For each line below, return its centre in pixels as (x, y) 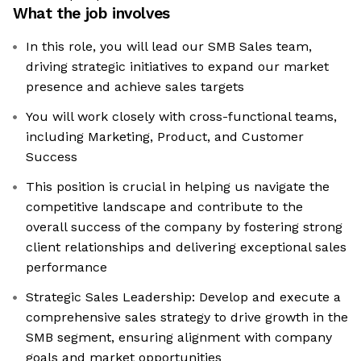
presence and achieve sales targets (135, 87)
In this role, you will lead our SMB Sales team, (169, 47)
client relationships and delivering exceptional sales (186, 247)
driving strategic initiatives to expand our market (177, 67)
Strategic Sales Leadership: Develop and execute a (183, 297)
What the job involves (91, 14)
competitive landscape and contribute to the (164, 207)
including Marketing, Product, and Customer (165, 137)
